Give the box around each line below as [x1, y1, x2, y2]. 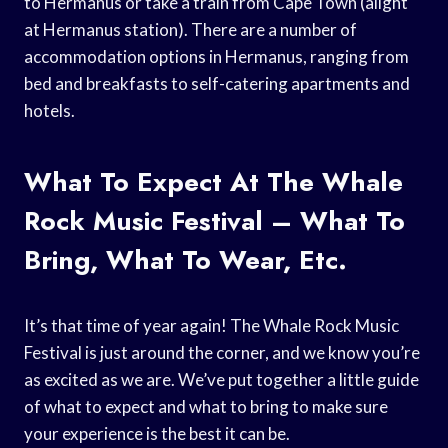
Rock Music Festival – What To [24, 201, 405, 240]
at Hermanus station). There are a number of [24, 18, 357, 40]
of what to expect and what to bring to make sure [24, 395, 388, 417]
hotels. [24, 99, 75, 121]
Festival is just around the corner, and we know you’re [24, 341, 420, 363]
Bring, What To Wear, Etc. [24, 240, 347, 279]
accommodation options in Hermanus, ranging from [24, 45, 409, 67]
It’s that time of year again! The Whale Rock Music [24, 314, 399, 336]
